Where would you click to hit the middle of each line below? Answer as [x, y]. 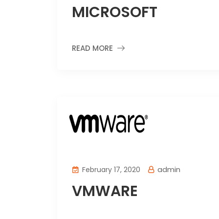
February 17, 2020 [110, 170]
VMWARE [105, 191]
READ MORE [92, 48]
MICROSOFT [115, 12]
